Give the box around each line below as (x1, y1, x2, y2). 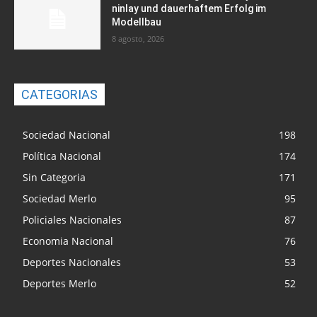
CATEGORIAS (21, 86, 98, 102)
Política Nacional (23, 149, 101, 163)
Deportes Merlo (23, 276, 96, 290)
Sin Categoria (23, 170, 86, 184)
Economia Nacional (23, 234, 113, 248)
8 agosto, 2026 (112, 33, 165, 45)
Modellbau (112, 16, 162, 28)
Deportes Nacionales (23, 255, 121, 269)
